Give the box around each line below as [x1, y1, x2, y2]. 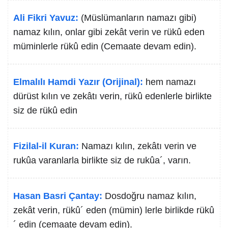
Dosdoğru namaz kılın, [105, 191, 196, 201]
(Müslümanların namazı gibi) [81, 13, 196, 23]
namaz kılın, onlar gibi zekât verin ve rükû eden [13, 27, 205, 37]
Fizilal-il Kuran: [13, 141, 79, 151]
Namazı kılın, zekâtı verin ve [81, 141, 196, 151]
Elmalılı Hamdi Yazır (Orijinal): [13, 77, 143, 87]
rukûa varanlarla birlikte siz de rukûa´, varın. [13, 155, 191, 165]
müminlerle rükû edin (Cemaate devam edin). [13, 41, 196, 51]
